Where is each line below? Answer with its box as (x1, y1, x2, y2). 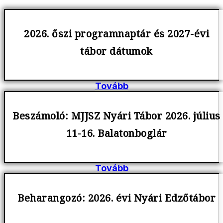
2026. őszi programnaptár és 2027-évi (24, 26, 209, 45)
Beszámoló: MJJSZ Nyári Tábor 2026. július (12, 109, 221, 127)
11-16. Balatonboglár (66, 126, 167, 144)
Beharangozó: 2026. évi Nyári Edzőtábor (17, 191, 216, 209)
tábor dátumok (80, 44, 153, 62)
